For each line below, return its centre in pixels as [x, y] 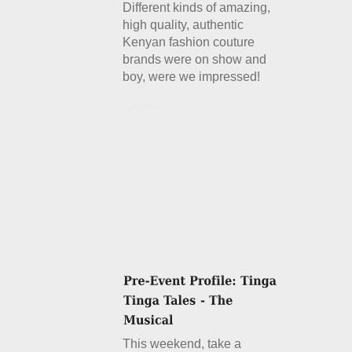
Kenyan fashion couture [189, 42]
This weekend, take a [182, 344]
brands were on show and [195, 59]
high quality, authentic [183, 25]
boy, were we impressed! [192, 77]
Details [144, 106]
